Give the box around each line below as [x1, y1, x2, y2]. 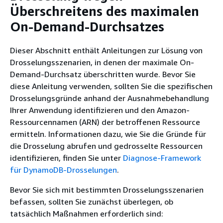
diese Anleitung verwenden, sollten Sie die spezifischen [10, 81, 213, 91]
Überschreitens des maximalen [10, 3, 199, 19]
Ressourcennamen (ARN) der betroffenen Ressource [10, 116, 200, 127]
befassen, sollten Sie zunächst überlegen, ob [10, 196, 173, 207]
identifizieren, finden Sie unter [10, 152, 123, 163]
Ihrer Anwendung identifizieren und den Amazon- [10, 105, 190, 115]
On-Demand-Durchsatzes [10, 19, 164, 34]
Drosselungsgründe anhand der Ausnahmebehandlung [10, 93, 209, 103]
